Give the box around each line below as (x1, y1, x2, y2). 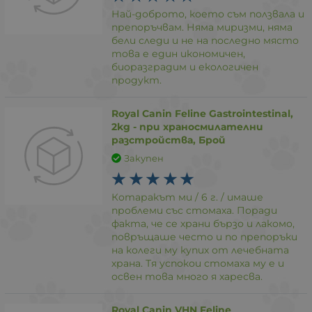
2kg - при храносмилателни (111, 120, 264, 133)
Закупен (123, 152, 164, 164)
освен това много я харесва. (111, 270, 263, 283)
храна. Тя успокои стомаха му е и (111, 257, 285, 270)
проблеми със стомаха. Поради (111, 204, 278, 217)
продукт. (111, 73, 162, 86)
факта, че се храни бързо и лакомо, (111, 217, 295, 230)
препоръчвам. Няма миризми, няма (111, 20, 293, 33)
